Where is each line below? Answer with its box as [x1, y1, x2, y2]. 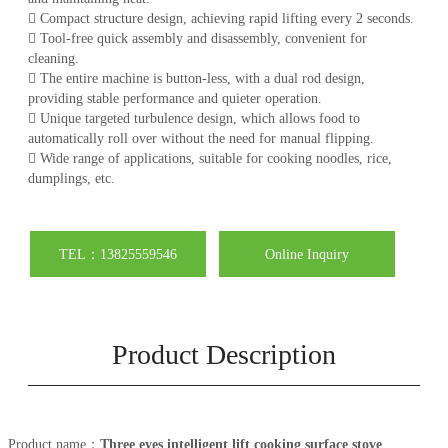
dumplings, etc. [28, 171, 115, 187]
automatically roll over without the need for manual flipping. [28, 131, 374, 147]
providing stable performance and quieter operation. [28, 91, 322, 107]
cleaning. [28, 51, 79, 67]
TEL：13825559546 [59, 246, 177, 262]
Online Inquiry [265, 246, 349, 262]
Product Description [112, 339, 336, 371]
